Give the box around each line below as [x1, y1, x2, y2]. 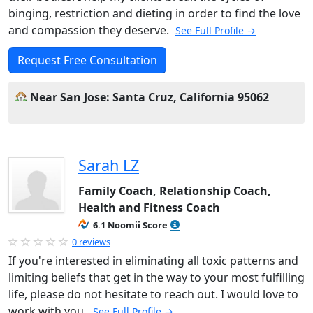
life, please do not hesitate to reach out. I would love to [8, 286, 298, 302]
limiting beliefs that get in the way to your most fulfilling [8, 270, 305, 285]
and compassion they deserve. [8, 22, 172, 38]
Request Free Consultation [17, 52, 157, 68]
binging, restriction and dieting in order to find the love [8, 6, 300, 21]
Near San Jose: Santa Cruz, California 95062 [30, 89, 269, 105]
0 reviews [72, 235, 110, 248]
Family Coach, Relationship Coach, [78, 183, 271, 198]
